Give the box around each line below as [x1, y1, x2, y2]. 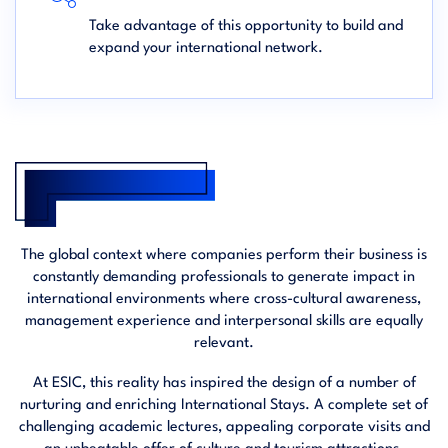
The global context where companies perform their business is [21, 248, 427, 263]
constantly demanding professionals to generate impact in [33, 270, 415, 285]
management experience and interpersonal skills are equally [25, 314, 423, 329]
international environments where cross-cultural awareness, [27, 292, 421, 307]
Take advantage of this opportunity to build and [88, 19, 403, 34]
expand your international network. [88, 41, 323, 56]
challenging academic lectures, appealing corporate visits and [18, 420, 430, 435]
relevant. [194, 336, 254, 351]
